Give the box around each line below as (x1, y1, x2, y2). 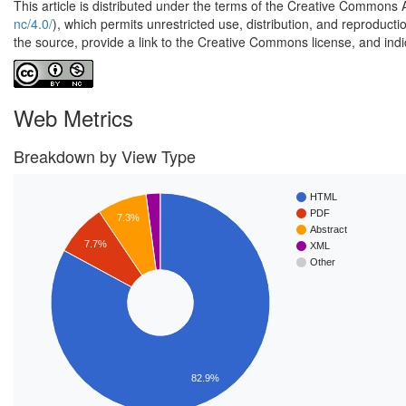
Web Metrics (14, 101, 133, 133)
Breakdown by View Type (14, 144, 196, 168)
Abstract (310, 224, 347, 236)
